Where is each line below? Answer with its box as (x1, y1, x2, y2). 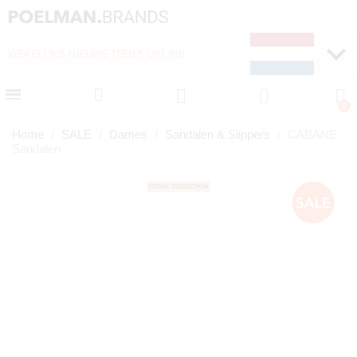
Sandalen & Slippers (165, 127, 270, 142)
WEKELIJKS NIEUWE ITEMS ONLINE (8, 48, 186, 60)
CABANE (288, 127, 337, 142)
